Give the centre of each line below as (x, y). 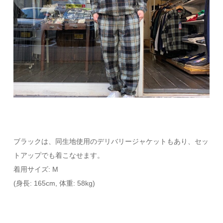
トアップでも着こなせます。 (59, 155)
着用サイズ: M (36, 169)
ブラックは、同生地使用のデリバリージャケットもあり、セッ (111, 141)
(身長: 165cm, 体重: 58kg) (55, 183)
